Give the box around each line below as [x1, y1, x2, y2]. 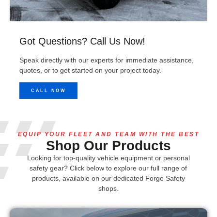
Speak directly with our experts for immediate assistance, [19, 56, 194, 64]
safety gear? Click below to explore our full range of [30, 164, 187, 172]
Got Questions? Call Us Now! [19, 35, 145, 46]
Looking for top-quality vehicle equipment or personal [27, 154, 190, 162]
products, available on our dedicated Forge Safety [31, 174, 185, 183]
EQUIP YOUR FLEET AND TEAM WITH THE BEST [17, 131, 200, 138]
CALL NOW [31, 88, 66, 93]
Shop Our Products [46, 138, 171, 154]
